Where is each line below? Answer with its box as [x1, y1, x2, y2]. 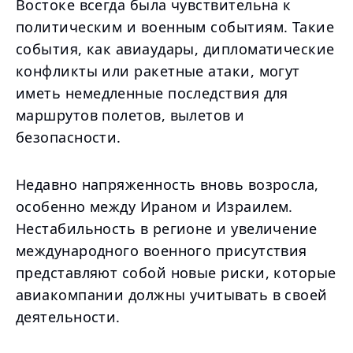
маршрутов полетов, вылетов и [16, 106, 245, 124]
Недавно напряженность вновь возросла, [16, 175, 319, 194]
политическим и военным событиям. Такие [16, 17, 335, 36]
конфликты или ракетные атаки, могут [16, 61, 300, 80]
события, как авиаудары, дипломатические [16, 39, 335, 58]
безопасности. [16, 128, 121, 147]
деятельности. [16, 307, 121, 326]
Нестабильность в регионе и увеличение [16, 219, 318, 238]
